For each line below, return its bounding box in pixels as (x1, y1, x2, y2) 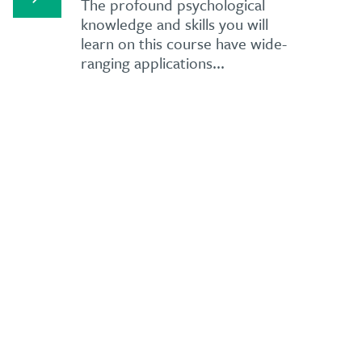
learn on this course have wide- (81, 32, 288, 54)
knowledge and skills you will (81, 12, 269, 35)
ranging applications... (81, 51, 225, 74)
